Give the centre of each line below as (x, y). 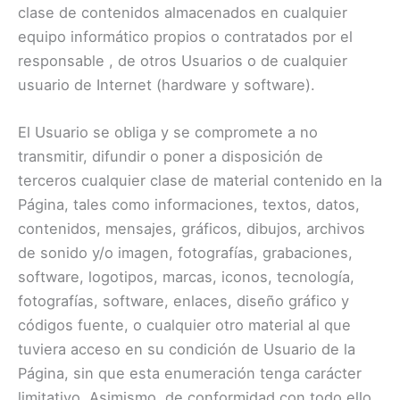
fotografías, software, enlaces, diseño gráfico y (183, 301)
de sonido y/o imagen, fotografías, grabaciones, (185, 253)
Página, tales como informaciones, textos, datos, (189, 205)
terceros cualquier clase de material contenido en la (200, 181)
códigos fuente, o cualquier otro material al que (184, 325)
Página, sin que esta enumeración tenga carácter (190, 374)
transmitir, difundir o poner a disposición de (171, 157)
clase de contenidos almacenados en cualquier (183, 13)
